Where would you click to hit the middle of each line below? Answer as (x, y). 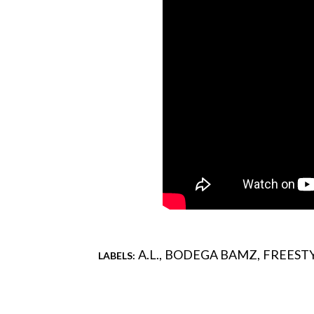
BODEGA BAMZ (211, 255)
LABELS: (117, 256)
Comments (130, 280)
